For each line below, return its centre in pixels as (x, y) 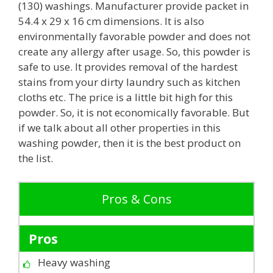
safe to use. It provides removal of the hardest (128, 67)
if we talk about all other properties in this (119, 128)
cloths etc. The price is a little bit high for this (126, 97)
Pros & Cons (136, 199)
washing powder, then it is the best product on (129, 143)
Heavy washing (74, 262)
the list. (36, 158)
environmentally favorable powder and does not (134, 37)
